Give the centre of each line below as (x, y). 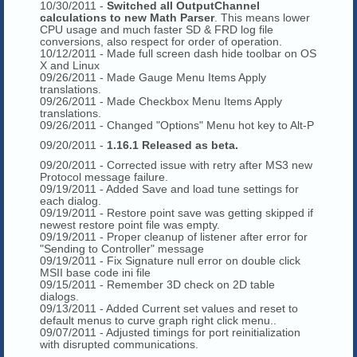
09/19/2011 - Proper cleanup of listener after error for (174, 236)
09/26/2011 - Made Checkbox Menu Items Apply (161, 101)
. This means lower (262, 17)
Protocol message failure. (104, 177)
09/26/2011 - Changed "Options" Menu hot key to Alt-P (177, 125)
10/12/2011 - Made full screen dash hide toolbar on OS (178, 53)
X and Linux (70, 65)
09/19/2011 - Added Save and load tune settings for (169, 188)
